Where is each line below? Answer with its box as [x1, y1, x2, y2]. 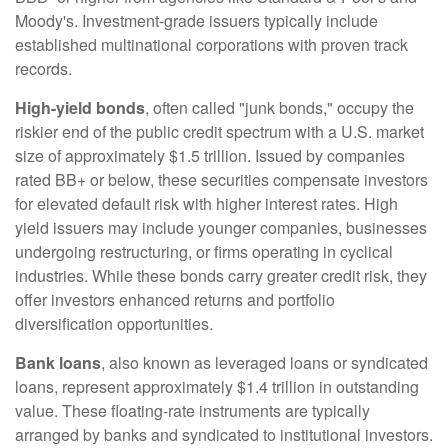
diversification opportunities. [15, 312, 213, 336]
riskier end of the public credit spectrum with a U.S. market [15, 120, 424, 144]
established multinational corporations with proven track [15, 33, 408, 57]
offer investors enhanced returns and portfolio [15, 288, 335, 312]
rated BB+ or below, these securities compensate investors [15, 168, 428, 192]
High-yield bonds [15, 96, 145, 120]
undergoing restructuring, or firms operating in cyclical [15, 240, 393, 264]
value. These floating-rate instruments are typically [15, 399, 370, 423]
